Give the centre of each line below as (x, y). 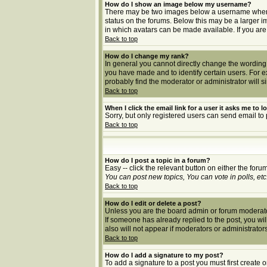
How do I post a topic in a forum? (158, 160)
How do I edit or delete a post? (153, 203)
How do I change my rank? (147, 56)
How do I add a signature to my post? (164, 255)
